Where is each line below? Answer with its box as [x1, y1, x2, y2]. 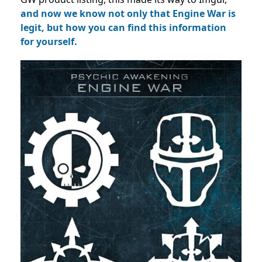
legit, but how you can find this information [20, 21, 226, 35]
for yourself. [20, 35, 77, 49]
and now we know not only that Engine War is [20, 7, 236, 20]
